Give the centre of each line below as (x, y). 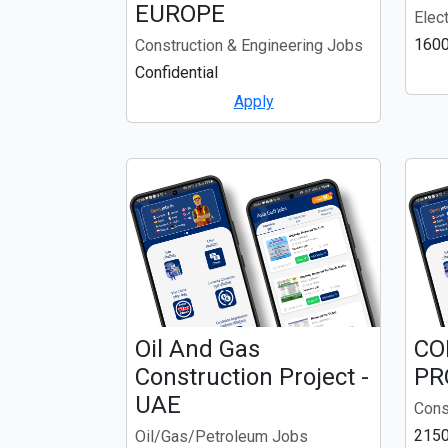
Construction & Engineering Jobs (249, 46)
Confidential (176, 73)
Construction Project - (252, 377)
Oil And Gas (197, 349)
